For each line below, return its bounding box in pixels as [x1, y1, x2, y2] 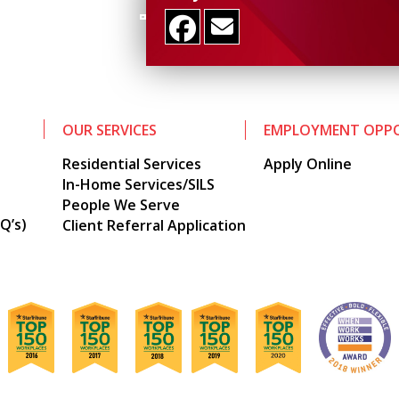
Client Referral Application [62, 216, 246, 236]
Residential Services [62, 154, 201, 175]
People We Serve [62, 195, 180, 216]
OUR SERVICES [62, 120, 157, 141]
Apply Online [264, 154, 352, 175]
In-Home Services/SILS [62, 175, 215, 195]
